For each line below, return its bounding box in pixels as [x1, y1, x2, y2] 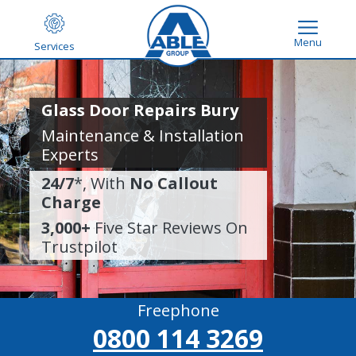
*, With [74, 172, 130, 194]
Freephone [137, 300, 219, 321]
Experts [41, 144, 99, 165]
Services [34, 39, 75, 53]
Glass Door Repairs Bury [41, 99, 239, 121]
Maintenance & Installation [41, 125, 245, 146]
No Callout [130, 172, 219, 194]
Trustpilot [41, 236, 118, 257]
